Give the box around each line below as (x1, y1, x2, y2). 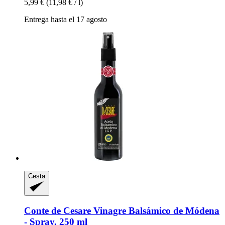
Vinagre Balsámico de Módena (91, 205, 219, 216)
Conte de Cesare (24, 205, 91, 216)
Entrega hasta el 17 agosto (24, 15, 107, 24)
